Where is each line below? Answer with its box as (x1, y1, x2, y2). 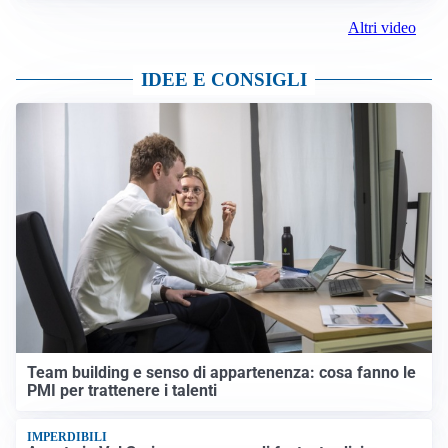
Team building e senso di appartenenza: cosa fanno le (27, 362, 417, 382)
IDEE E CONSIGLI (141, 69, 307, 91)
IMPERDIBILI (27, 430, 108, 445)
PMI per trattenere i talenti (27, 380, 218, 400)
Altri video (348, 19, 416, 37)
